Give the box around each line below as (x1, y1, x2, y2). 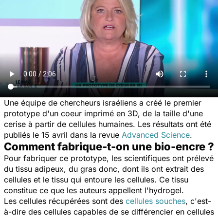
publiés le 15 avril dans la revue (4, 129, 122, 140)
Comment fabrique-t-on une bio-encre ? (4, 140, 214, 153)
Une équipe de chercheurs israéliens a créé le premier (4, 97, 201, 108)
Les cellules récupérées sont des (4, 196, 126, 206)
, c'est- (185, 196, 211, 206)
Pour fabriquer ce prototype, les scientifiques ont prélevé (4, 153, 214, 163)
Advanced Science (122, 129, 190, 140)
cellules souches (126, 196, 185, 206)
